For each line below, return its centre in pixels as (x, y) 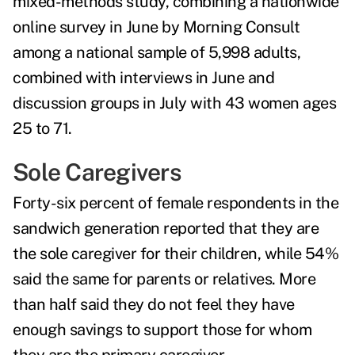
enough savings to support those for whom (162, 330)
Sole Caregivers (97, 172)
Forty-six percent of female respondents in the (176, 203)
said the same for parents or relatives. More (164, 279)
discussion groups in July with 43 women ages (174, 103)
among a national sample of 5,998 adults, (157, 53)
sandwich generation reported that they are (166, 229)
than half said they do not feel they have (154, 305)
